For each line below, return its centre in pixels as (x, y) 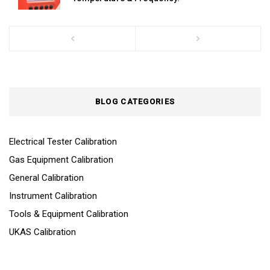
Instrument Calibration (53, 196)
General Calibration (46, 178)
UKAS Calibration (42, 232)
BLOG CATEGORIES (135, 102)
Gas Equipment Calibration (61, 160)
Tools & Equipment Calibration (69, 214)
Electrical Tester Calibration (63, 142)
